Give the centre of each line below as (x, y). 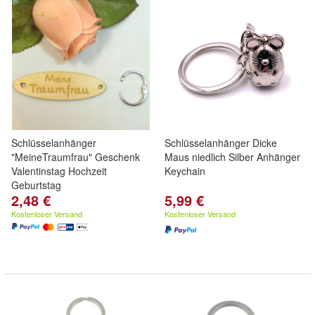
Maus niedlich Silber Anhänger (232, 157)
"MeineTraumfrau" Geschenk (76, 157)
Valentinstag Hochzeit (59, 171)
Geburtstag (36, 185)
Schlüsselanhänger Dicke (221, 143)
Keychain (185, 171)
